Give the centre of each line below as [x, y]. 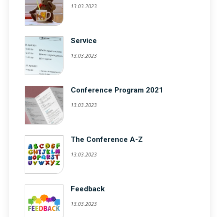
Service [84, 41]
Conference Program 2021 [117, 90]
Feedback [88, 189]
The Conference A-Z [107, 140]
